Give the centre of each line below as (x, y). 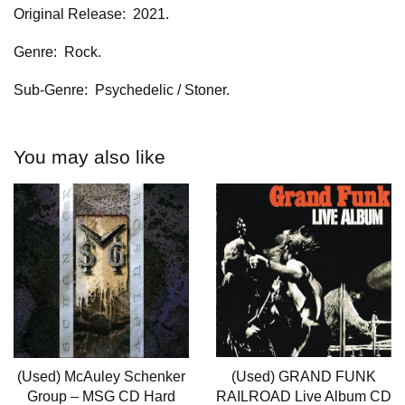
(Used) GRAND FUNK (304, 377)
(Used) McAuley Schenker (101, 377)
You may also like (89, 157)
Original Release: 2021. (91, 14)
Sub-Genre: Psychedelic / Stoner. (122, 90)
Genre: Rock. (57, 52)
